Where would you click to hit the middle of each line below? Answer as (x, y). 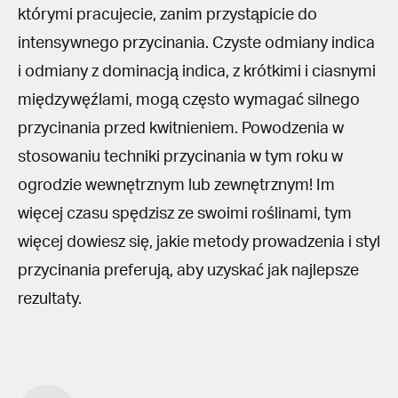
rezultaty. (50, 299)
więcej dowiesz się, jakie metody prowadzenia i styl (199, 242)
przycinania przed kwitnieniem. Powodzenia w (181, 128)
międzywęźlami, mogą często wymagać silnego (189, 100)
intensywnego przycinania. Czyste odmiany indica (196, 43)
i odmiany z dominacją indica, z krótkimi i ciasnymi (197, 72)
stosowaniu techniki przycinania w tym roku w (180, 157)
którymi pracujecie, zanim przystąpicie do (167, 15)
